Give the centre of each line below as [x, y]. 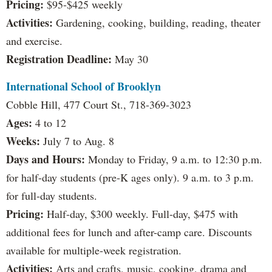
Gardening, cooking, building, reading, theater [157, 23]
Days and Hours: [46, 159]
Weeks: [23, 141]
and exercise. [34, 41]
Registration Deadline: [59, 59]
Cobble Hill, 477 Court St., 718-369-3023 [99, 105]
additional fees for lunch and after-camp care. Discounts [129, 232]
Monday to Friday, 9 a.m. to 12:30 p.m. [174, 159]
